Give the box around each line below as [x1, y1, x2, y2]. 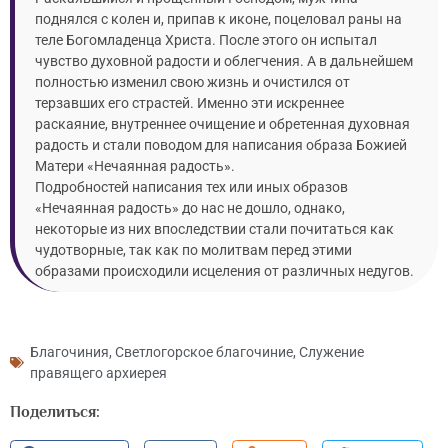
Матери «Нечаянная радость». [35, 157, 235, 174]
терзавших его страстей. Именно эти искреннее [35, 94, 344, 111]
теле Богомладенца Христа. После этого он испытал [35, 31, 377, 48]
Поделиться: [10, 402, 100, 421]
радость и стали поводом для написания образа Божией [35, 136, 407, 153]
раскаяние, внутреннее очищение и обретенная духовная [35, 115, 410, 132]
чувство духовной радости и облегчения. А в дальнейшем [35, 52, 413, 69]
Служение [299, 343, 364, 360]
